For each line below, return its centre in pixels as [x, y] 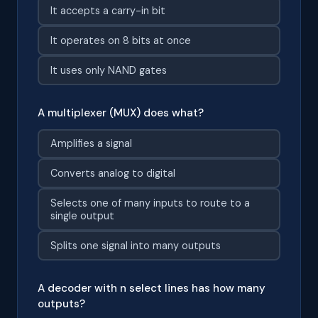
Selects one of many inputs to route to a [150, 203]
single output [82, 215]
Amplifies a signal [91, 144]
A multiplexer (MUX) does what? [121, 113]
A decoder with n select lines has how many [152, 288]
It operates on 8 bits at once [120, 40]
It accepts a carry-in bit [108, 11]
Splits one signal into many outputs [135, 245]
